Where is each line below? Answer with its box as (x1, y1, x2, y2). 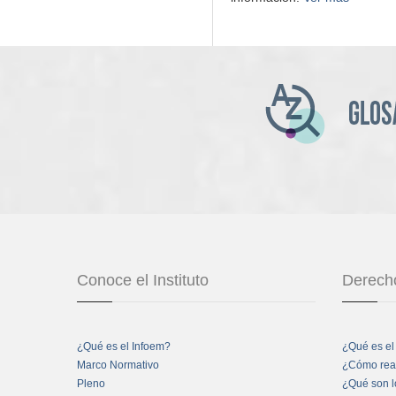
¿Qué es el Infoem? (77, 340, 171, 354)
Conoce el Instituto (77, 271, 209, 290)
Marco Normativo (77, 359, 159, 372)
